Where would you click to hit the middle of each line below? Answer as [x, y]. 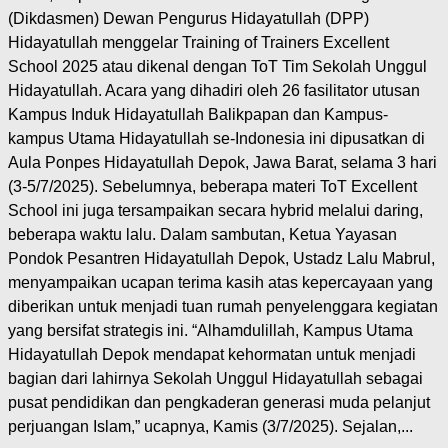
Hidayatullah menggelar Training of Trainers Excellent [198, 43]
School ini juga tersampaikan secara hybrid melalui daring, [215, 211]
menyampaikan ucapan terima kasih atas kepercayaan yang [220, 283]
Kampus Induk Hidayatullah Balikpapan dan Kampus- [198, 115]
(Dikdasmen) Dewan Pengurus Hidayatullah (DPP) [188, 19]
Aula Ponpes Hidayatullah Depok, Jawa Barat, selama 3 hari [222, 163]
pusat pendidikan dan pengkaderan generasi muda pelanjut [219, 403]
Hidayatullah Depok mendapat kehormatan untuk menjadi [212, 355]
